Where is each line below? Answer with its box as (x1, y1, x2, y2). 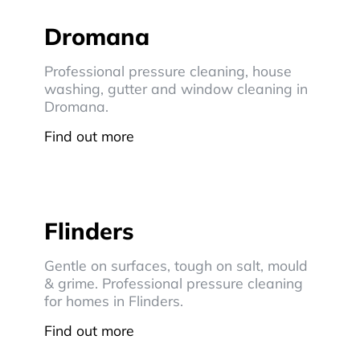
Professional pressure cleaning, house (44, 62, 292, 80)
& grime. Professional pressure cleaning (44, 274, 303, 292)
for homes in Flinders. (44, 292, 183, 309)
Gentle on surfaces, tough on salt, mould (44, 256, 308, 274)
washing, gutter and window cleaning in (44, 80, 308, 97)
